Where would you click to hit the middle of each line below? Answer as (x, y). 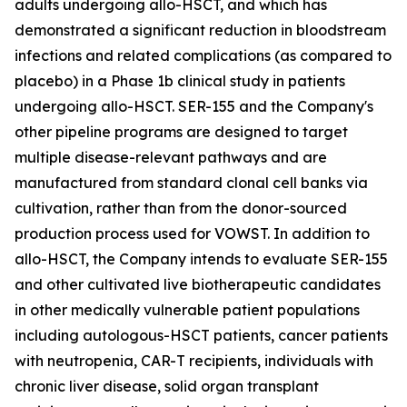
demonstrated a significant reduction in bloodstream (200, 30)
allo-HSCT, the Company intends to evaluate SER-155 (201, 259)
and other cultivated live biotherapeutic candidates (198, 284)
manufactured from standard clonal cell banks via (191, 183)
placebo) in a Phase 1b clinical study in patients (180, 81)
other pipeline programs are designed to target (181, 132)
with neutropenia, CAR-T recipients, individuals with (194, 361)
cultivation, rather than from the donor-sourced (181, 208)
